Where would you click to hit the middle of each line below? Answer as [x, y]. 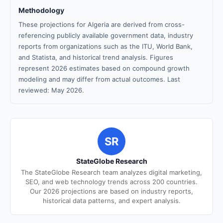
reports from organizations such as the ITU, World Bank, [106, 46]
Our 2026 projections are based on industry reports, [111, 191]
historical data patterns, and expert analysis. [111, 201]
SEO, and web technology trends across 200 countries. [111, 182]
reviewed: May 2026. [51, 90]
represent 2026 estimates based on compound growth [104, 68]
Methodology [41, 10]
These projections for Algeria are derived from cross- [102, 24]
